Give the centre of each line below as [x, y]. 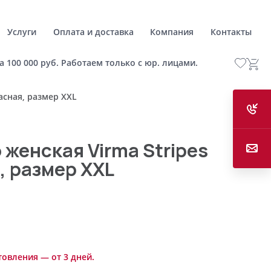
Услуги [22, 31]
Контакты [231, 31]
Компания [172, 31]
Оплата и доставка [93, 31]
